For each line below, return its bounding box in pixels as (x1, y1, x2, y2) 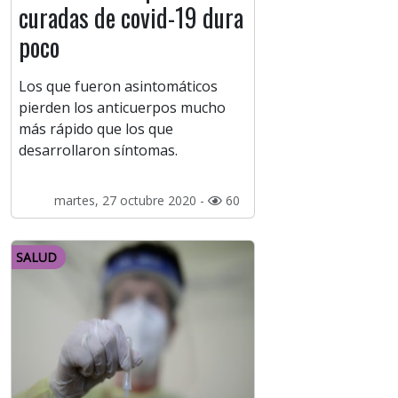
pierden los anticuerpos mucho (19, 98, 226, 118)
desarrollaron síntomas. (19, 140, 178, 161)
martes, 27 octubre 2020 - (53, 192, 208, 210)
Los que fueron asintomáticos (19, 76, 218, 97)
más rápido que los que (19, 119, 173, 139)
